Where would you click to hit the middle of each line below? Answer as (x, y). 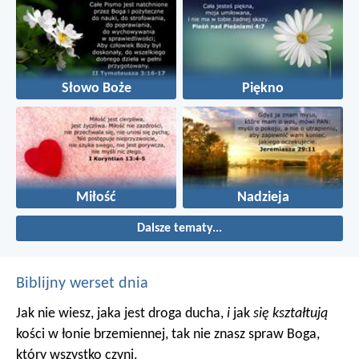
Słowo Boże (96, 88)
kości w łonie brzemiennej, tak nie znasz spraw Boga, (168, 334)
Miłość (96, 198)
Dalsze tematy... (179, 228)
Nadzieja (263, 198)
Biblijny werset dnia (82, 283)
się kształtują (290, 313)
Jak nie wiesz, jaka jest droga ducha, (121, 313)
